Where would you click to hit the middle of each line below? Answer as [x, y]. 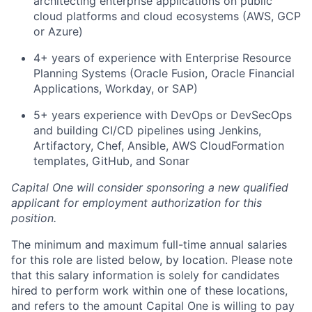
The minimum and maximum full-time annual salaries [149, 244]
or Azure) [58, 31]
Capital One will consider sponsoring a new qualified [150, 187]
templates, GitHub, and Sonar [111, 161]
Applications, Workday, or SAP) [116, 88]
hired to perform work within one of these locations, [149, 290]
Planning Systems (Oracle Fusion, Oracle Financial [164, 73]
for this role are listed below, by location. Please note [152, 260]
